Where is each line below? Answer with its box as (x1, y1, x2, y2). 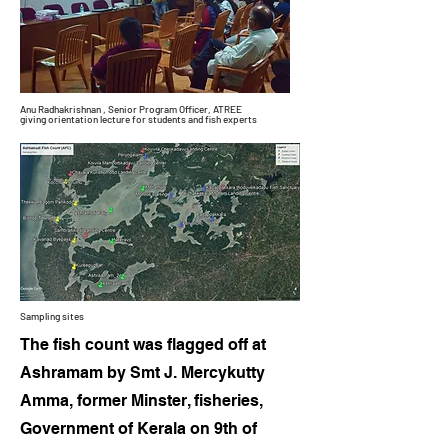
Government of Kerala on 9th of (20, 419, 257, 438)
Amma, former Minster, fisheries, (20, 391, 263, 410)
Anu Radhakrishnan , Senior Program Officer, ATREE (20, 103, 242, 115)
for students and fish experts (130, 113, 257, 125)
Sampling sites (20, 310, 84, 322)
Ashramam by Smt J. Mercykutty (20, 363, 265, 382)
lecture (100, 113, 130, 125)
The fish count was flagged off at (20, 335, 266, 354)
